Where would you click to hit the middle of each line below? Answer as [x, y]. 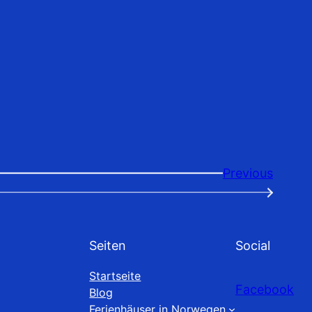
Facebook [265, 289]
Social [253, 245]
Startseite [115, 275]
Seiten [108, 245]
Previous [248, 173]
